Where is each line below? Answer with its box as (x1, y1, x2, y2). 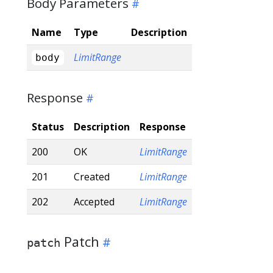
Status (32, 119, 64, 133)
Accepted (74, 194, 115, 208)
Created (74, 169, 110, 183)
